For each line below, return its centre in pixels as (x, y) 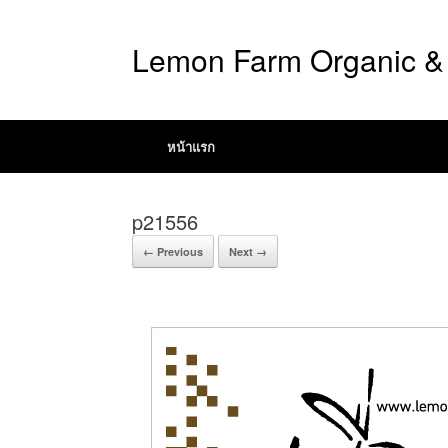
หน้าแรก (191, 146)
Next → (248, 251)
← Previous (173, 251)
